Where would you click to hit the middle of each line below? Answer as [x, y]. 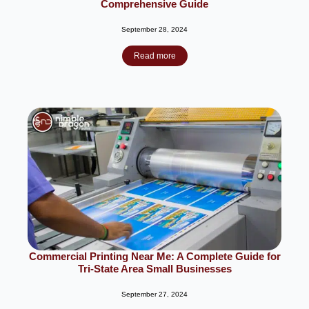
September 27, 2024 [154, 294]
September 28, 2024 [154, 29]
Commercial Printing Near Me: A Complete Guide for [154, 256]
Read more [154, 56]
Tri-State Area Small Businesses [154, 269]
